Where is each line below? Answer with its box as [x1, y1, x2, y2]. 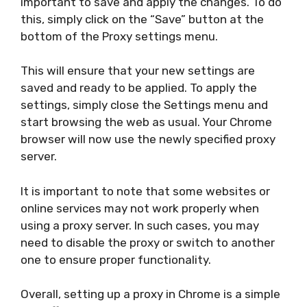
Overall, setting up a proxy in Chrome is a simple [21, 287, 280, 301]
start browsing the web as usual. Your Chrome [21, 115, 272, 129]
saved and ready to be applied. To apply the [21, 81, 257, 95]
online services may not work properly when [21, 201, 259, 215]
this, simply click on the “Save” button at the [21, 12, 264, 26]
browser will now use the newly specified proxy [21, 132, 275, 146]
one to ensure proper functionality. [21, 252, 211, 267]
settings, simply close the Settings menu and [21, 98, 268, 112]
